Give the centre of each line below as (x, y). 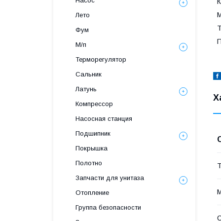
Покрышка (92, 148)
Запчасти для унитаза (110, 178)
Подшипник (93, 133)
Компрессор (94, 104)
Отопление (92, 193)
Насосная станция (104, 119)
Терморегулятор (101, 59)
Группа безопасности (108, 207)
